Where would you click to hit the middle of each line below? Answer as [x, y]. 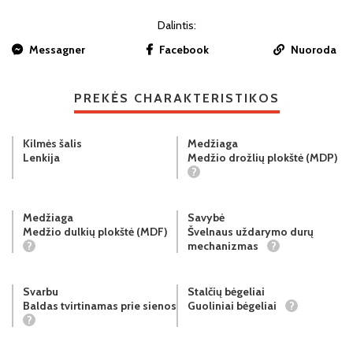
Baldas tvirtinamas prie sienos [100, 305]
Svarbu [41, 291]
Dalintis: [176, 26]
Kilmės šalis [52, 143]
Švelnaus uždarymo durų [251, 231]
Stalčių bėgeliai [226, 291]
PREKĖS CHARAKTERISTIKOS [176, 98]
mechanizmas [224, 245]
